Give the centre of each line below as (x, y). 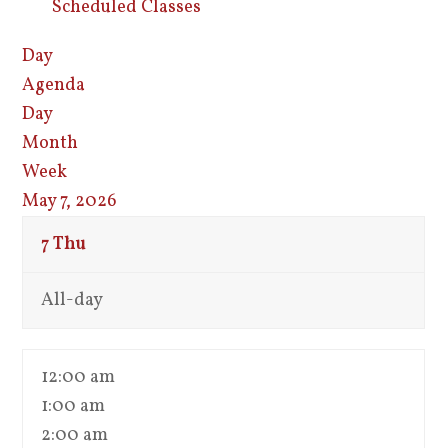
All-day (72, 300)
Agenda (54, 85)
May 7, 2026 (70, 201)
